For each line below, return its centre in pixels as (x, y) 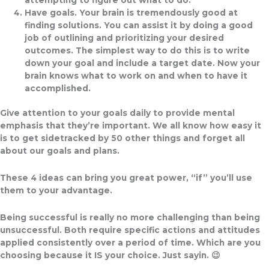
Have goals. (52, 12)
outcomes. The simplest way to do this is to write (138, 50)
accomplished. (58, 88)
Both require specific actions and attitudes (161, 230)
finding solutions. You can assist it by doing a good (139, 25)
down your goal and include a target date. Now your (143, 63)
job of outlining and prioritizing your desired (125, 38)
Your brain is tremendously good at (159, 12)
